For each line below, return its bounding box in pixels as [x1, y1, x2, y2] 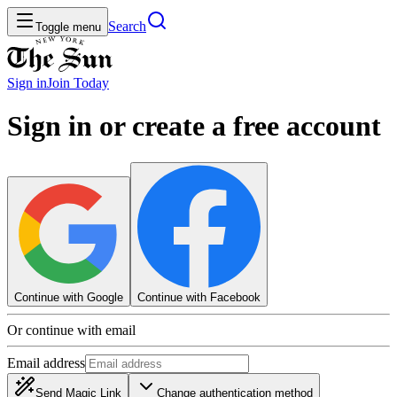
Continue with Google [14, 290, 123, 304]
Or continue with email [7, 322, 136, 338]
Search [108, 19, 146, 34]
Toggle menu [35, 20, 101, 34]
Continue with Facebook [137, 290, 261, 304]
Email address [7, 354, 85, 370]
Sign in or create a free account [7, 110, 381, 143]
